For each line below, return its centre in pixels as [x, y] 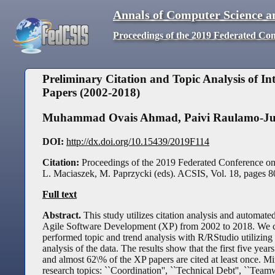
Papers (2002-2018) [91, 93]
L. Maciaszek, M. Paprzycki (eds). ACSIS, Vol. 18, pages [155, 173]
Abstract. [63, 215]
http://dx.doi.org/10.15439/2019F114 [138, 141]
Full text [60, 194]
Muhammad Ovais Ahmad [110, 118]
